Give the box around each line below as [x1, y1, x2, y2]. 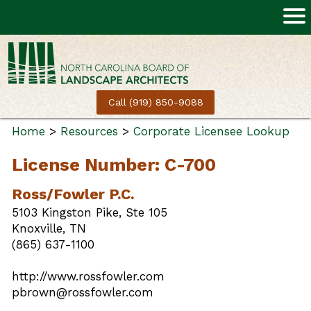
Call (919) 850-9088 [108, 96, 203, 109]
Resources [60, 124, 118, 138]
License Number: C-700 [12, 154, 216, 176]
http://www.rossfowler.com [12, 269, 165, 284]
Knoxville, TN [12, 221, 86, 236]
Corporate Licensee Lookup [133, 124, 289, 138]
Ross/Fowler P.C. [12, 185, 135, 203]
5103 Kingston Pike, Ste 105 [12, 205, 167, 220]
